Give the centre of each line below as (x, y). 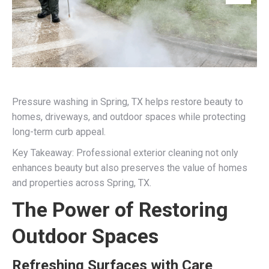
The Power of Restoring (120, 209)
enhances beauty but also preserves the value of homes (130, 168)
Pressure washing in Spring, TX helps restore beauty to (128, 101)
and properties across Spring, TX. (82, 183)
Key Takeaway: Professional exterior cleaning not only (125, 153)
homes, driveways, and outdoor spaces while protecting (129, 116)
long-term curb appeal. (59, 131)
